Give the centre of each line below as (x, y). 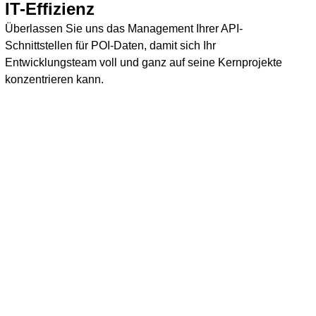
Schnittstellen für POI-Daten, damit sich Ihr (110, 45)
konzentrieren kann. (54, 79)
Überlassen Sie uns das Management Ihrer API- (123, 29)
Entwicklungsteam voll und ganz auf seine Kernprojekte (143, 62)
